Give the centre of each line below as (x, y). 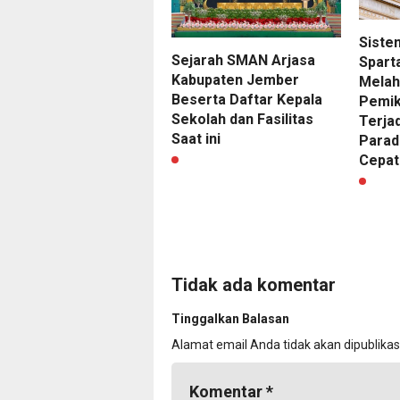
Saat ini (196, 139)
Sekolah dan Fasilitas (242, 120)
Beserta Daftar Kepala (247, 100)
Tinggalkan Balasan (230, 318)
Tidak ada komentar (254, 284)
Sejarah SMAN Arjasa (243, 61)
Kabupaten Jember (235, 80)
